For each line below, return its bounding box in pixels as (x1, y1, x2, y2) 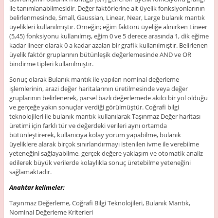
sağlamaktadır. (9, 167, 52, 176)
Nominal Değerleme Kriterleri (9, 207, 93, 217)
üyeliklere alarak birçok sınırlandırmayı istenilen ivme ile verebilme (9, 139, 199, 148)
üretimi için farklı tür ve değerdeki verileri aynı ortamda (9, 121, 167, 130)
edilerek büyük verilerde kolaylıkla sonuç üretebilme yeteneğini (9, 158, 191, 167)
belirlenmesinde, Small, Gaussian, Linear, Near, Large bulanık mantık (9, 13, 205, 22)
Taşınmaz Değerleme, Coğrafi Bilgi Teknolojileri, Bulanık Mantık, (9, 198, 190, 207)
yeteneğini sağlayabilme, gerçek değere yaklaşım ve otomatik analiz (9, 148, 203, 158)
